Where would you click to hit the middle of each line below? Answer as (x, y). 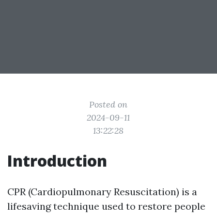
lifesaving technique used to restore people (106, 206)
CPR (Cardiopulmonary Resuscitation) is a (102, 192)
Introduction (57, 161)
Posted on (108, 104)
